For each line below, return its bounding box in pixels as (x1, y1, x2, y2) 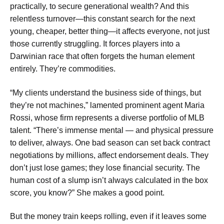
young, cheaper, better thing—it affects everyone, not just (10, 27, 209, 36)
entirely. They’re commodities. (10, 64, 115, 73)
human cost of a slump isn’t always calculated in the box (10, 175, 208, 184)
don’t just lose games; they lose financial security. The (10, 163, 200, 172)
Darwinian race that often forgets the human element (10, 52, 194, 61)
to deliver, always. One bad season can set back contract (10, 138, 210, 147)
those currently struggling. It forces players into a (10, 39, 180, 48)
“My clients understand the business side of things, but (10, 88, 201, 97)
